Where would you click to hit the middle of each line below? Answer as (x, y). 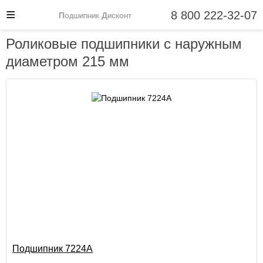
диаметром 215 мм (68, 61)
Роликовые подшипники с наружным (124, 44)
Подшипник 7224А (53, 248)
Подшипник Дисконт (95, 16)
